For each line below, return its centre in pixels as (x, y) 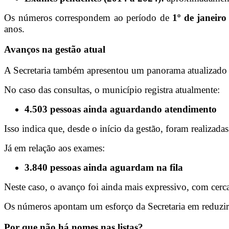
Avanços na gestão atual (55, 50)
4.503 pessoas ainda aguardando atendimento (121, 109)
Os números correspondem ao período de (88, 17)
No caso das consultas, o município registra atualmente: (112, 89)
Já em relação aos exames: (54, 148)
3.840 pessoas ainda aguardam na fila (104, 167)
